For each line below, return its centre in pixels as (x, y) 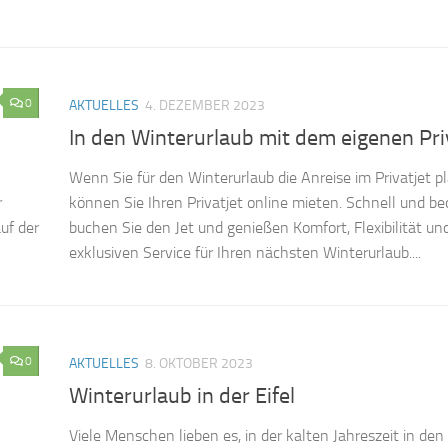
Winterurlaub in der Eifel (182, 396)
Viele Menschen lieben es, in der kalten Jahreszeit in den (256, 436)
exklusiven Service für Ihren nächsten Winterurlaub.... (245, 252)
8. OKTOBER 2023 (199, 363)
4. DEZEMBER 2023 (205, 105)
